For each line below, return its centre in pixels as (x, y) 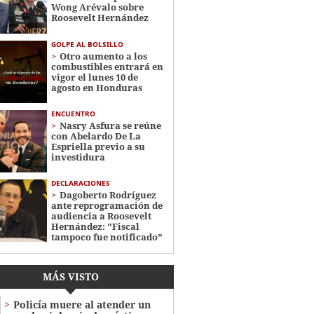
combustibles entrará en (107, 66)
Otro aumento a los (103, 56)
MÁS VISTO (70, 277)
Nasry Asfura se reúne (110, 125)
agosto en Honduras (96, 87)
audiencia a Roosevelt (101, 216)
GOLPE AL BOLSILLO (87, 44)
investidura (78, 157)
